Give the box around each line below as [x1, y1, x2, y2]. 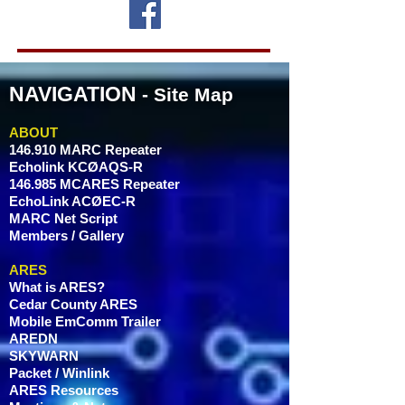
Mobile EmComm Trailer [9, 314, 161, 330]
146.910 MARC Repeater [9, 142, 162, 158]
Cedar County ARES [9, 297, 137, 313]
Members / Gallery [9, 228, 124, 244]
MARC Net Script [9, 211, 118, 227]
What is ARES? [9, 279, 105, 296]
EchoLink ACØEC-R [9, 193, 136, 210]
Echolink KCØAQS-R [9, 159, 143, 175]
